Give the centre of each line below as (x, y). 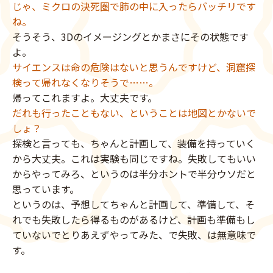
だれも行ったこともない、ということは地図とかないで (134, 112)
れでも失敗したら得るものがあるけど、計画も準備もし (134, 219)
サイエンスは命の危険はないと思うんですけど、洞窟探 (134, 67)
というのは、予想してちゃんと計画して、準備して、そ (133, 204)
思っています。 (46, 189)
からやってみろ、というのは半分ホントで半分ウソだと (134, 173)
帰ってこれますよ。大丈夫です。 (85, 97)
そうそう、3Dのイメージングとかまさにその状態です (130, 36)
